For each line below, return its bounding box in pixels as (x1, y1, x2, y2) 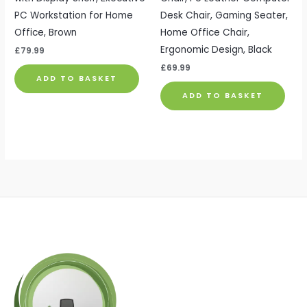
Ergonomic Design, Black (160, 42, 272, 56)
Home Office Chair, (160, 25, 249, 39)
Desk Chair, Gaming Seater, (160, 8, 288, 22)
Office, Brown (14, 25, 77, 39)
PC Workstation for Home (14, 8, 134, 22)
